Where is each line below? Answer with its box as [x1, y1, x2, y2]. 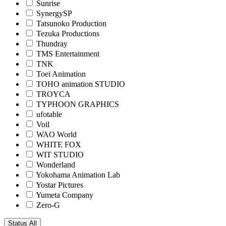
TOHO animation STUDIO [36, 79, 125, 88]
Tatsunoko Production [36, 19, 106, 28]
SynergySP [36, 9, 72, 18]
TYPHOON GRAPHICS [36, 99, 119, 108]
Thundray [36, 39, 68, 48]
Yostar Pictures [36, 180, 83, 189]
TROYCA [36, 89, 71, 98]
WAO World [36, 130, 77, 139]
